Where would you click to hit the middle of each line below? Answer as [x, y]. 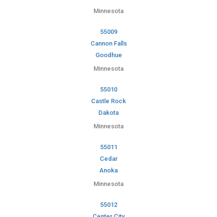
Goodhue [108, 55]
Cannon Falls [108, 44]
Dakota [108, 113]
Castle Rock [108, 101]
